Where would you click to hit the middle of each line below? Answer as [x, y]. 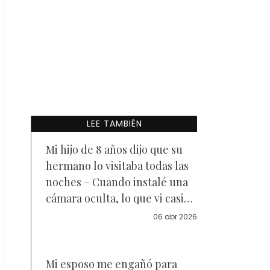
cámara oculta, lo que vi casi [115, 198]
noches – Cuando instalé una [117, 182]
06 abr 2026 [175, 217]
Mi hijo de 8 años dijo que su [114, 149]
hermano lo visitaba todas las [117, 166]
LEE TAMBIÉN [114, 124]
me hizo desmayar [91, 215]
